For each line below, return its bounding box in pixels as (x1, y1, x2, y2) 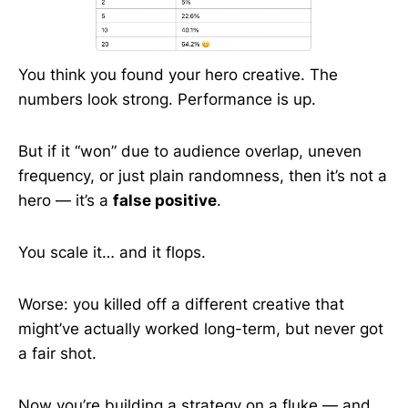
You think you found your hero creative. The (18, 66, 338, 84)
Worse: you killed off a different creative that (18, 295, 344, 313)
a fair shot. (18, 344, 97, 362)
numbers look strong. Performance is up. (18, 90, 316, 108)
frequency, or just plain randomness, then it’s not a (18, 167, 387, 185)
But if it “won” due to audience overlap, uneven (18, 142, 362, 160)
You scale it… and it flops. (18, 243, 206, 261)
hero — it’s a (18, 191, 113, 209)
